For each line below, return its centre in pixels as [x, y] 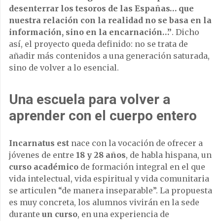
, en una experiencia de [123, 214]
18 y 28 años [101, 155]
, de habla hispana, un [169, 155]
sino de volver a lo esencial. [64, 68]
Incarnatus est [39, 143]
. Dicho [185, 32]
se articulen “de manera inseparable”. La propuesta [110, 191]
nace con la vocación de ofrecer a [136, 143]
